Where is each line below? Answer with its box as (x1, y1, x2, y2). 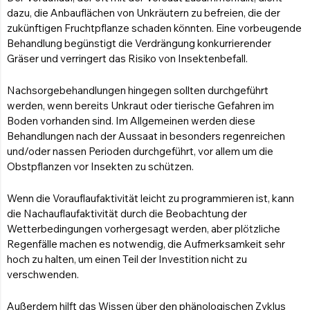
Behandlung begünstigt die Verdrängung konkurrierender (7, 37, 271, 51)
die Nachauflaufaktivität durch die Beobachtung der (7, 207, 247, 221)
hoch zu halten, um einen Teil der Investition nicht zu (7, 253, 247, 266)
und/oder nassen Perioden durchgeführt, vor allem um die (7, 145, 273, 158)
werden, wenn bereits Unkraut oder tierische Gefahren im (7, 99, 274, 113)
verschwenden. (7, 268, 79, 282)
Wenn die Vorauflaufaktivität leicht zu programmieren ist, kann (7, 192, 294, 206)
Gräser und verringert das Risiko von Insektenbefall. (7, 52, 248, 66)
